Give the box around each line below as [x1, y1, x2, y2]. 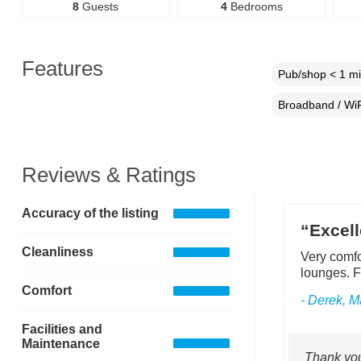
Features [21, 56, 103, 80]
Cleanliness [21, 245, 93, 259]
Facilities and [21, 322, 102, 336]
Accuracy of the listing [21, 206, 159, 221]
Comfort [21, 284, 72, 298]
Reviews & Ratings [21, 163, 196, 186]
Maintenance [21, 336, 100, 351]
